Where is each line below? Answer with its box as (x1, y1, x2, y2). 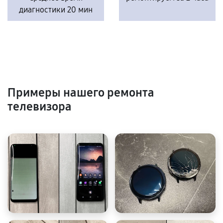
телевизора (7, 100, 72, 113)
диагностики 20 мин (19, 5, 93, 14)
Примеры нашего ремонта (7, 86, 154, 100)
